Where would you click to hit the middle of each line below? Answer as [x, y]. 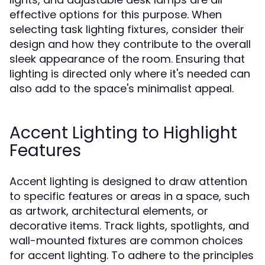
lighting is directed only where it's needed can [130, 74]
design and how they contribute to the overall [130, 44]
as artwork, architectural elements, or [109, 211]
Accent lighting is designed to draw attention [128, 181]
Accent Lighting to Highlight [123, 133]
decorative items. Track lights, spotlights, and [129, 226]
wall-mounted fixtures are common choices [126, 240]
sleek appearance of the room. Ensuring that [127, 59]
